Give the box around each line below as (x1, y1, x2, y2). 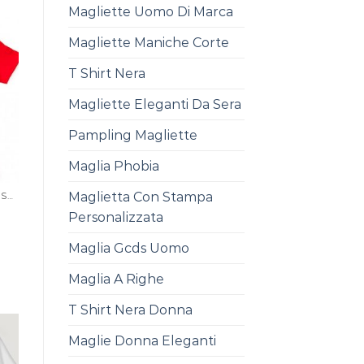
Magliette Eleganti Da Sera (67, 97, 241, 112)
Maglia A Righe (67, 271, 164, 287)
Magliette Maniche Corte (67, 35, 229, 50)
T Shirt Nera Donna (67, 302, 193, 318)
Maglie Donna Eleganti (67, 333, 216, 349)
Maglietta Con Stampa (67, 189, 213, 205)
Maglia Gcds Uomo (67, 240, 189, 256)
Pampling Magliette (67, 128, 197, 143)
